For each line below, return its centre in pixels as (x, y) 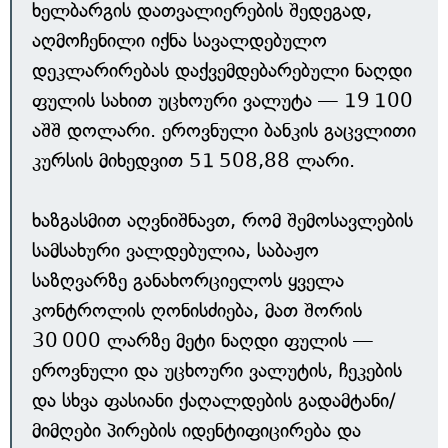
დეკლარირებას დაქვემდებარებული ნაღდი (222, 70)
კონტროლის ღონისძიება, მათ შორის (197, 310)
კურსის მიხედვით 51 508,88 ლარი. (193, 160)
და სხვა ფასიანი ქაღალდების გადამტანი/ (214, 400)
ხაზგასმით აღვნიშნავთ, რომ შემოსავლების (222, 220)
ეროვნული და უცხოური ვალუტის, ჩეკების (217, 370)
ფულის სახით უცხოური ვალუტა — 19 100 (222, 100)
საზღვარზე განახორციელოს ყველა (188, 280)
